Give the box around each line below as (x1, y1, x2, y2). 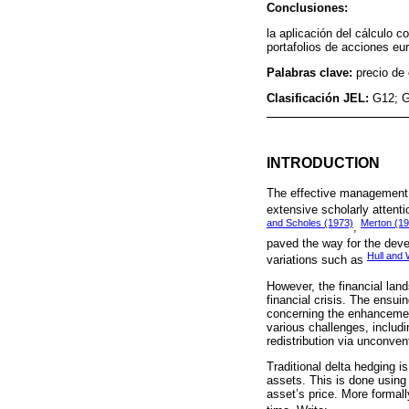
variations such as (267, 253, 367, 267)
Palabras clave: (267, 66, 356, 80)
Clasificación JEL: (267, 91, 372, 106)
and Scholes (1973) (267, 216, 353, 228)
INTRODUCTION (267, 153, 380, 171)
